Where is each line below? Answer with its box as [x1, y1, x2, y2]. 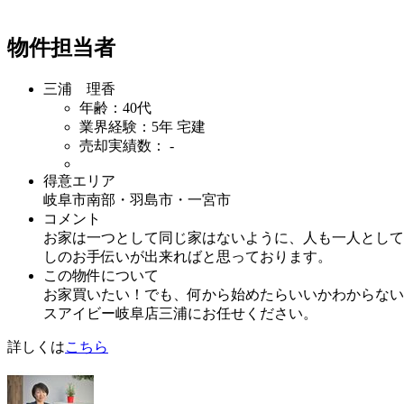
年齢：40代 [79, 99, 151, 115]
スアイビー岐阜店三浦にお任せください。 [43, 305, 317, 321]
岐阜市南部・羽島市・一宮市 [43, 191, 231, 207]
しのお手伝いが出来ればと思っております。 [43, 248, 332, 264]
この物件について [43, 267, 159, 283]
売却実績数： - [79, 137, 174, 153]
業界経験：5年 [79, 118, 177, 134]
